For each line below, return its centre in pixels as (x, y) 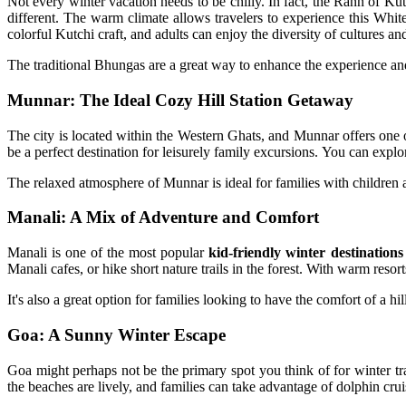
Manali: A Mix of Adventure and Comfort (163, 217)
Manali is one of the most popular (108, 253)
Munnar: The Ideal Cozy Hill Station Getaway (180, 100)
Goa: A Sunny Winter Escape (116, 334)
